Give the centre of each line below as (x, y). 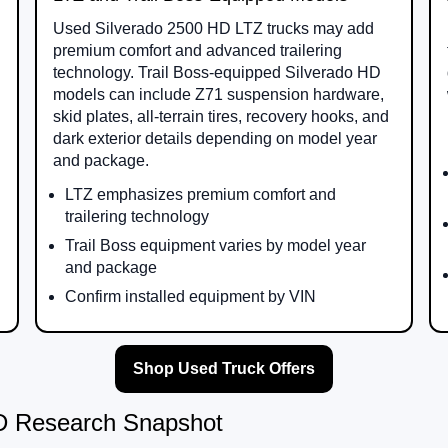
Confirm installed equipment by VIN (190, 297)
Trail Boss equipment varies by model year (215, 246)
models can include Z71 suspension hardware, (218, 95)
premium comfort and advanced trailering (197, 51)
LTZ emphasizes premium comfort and (200, 195)
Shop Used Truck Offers (224, 369)
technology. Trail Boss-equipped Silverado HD (216, 73)
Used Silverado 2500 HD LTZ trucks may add (213, 29)
